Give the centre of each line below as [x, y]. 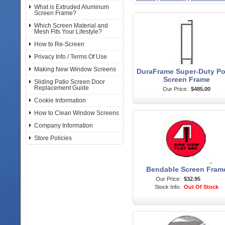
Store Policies [53, 138]
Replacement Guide [62, 88]
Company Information [64, 126]
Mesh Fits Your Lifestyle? [68, 32]
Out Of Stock [201, 187]
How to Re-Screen [59, 44]
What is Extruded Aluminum [72, 7]
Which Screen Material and [71, 26]
